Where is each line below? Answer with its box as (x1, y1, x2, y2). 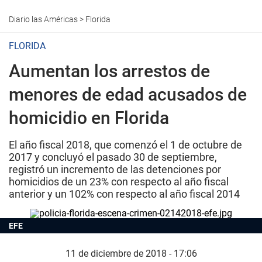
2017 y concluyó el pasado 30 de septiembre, (9, 151, 217, 163)
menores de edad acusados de (9, 84, 247, 105)
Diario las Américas (9, 15, 78, 24)
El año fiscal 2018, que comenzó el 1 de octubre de (9, 139, 242, 151)
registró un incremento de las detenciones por (9, 163, 221, 175)
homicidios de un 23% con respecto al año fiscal (9, 175, 229, 188)
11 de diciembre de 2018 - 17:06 (65, 248, 197, 259)
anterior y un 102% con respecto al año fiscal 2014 (9, 188, 240, 200)
